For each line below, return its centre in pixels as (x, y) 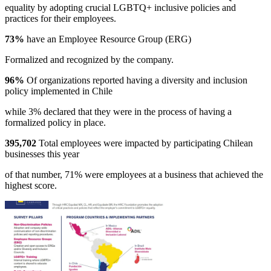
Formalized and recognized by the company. (89, 59)
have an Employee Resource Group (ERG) (109, 39)
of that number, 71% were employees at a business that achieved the (134, 174)
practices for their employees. (60, 18)
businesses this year (42, 154)
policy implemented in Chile (59, 91)
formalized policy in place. (55, 122)
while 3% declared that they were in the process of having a (118, 111)
